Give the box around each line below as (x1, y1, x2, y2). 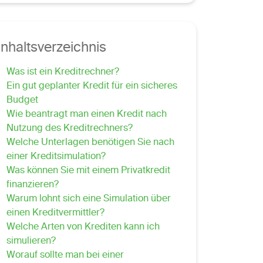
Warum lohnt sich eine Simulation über (6, 191, 171, 208)
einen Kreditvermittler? (6, 205, 104, 222)
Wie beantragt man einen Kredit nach (6, 106, 167, 123)
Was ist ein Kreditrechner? (6, 64, 119, 81)
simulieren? (6, 233, 56, 250)
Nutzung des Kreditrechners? (6, 120, 133, 137)
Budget (6, 92, 38, 109)
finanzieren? (6, 177, 59, 194)
